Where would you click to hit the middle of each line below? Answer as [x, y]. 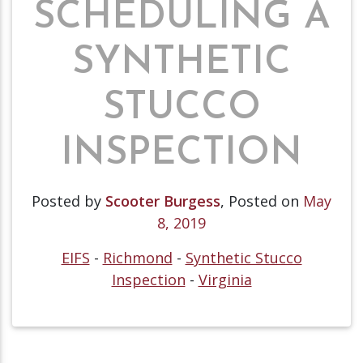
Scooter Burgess [163, 201]
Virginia [225, 279]
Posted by [68, 201]
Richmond [137, 257]
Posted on [266, 201]
